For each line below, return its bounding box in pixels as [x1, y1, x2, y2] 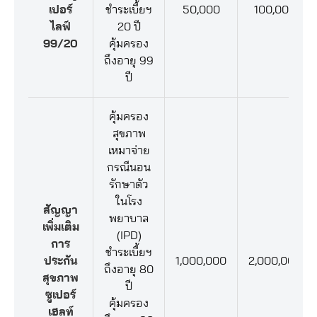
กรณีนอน [107, 162, 151, 173]
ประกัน [43, 255, 78, 267]
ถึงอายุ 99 [104, 55, 154, 67]
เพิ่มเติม [42, 221, 79, 233]
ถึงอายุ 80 [104, 264, 154, 275]
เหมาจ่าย [108, 145, 150, 156]
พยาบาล [109, 213, 149, 224]
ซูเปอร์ [45, 289, 76, 301]
